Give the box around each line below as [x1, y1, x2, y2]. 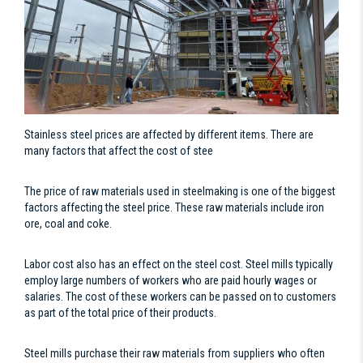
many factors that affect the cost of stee [24, 143, 213, 157]
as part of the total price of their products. [24, 305, 216, 319]
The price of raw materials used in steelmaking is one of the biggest [24, 184, 335, 198]
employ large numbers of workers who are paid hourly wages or [24, 273, 317, 287]
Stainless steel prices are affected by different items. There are [24, 127, 314, 141]
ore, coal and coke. [24, 216, 112, 230]
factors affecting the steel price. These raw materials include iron [24, 200, 324, 214]
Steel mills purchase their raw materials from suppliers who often [24, 346, 325, 360]
